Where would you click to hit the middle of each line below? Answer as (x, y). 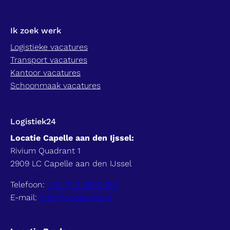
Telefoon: (29, 185)
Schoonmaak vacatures (55, 86)
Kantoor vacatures (45, 73)
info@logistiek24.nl (75, 198)
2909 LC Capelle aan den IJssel (71, 164)
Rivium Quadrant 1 (45, 151)
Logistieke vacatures (49, 47)
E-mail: (25, 198)
